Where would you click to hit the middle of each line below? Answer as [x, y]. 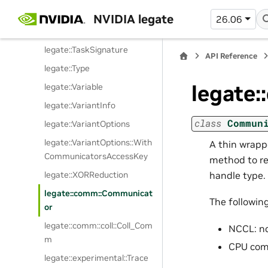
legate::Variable [74, 87]
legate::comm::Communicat [99, 193]
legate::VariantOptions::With [98, 142]
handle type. [237, 175]
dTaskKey [63, 31]
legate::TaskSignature [86, 50]
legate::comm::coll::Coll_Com [99, 226]
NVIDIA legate [133, 19]
